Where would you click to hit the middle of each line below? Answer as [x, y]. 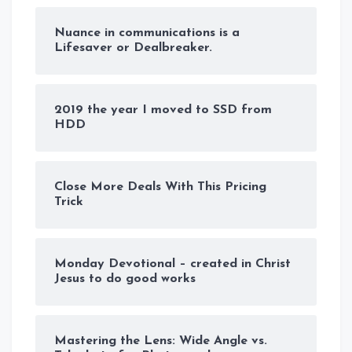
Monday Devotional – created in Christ [172, 264]
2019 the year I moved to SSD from [163, 110]
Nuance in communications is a [147, 33]
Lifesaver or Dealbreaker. [133, 48]
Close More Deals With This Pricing [160, 187]
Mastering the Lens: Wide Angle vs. [161, 341]
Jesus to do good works [125, 279]
